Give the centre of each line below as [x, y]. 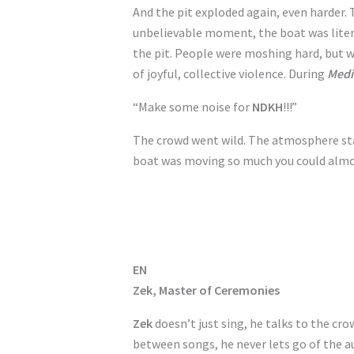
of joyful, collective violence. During [230, 73]
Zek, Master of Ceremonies [206, 290]
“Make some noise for [192, 107]
